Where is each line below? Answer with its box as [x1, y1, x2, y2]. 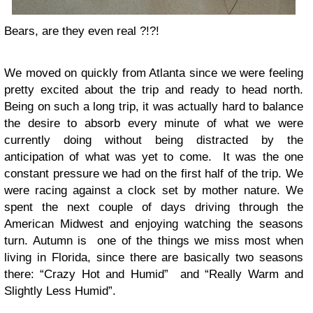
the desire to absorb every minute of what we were [4, 117, 303, 131]
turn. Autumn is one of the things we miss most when [4, 234, 303, 248]
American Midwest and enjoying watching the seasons [4, 217, 303, 231]
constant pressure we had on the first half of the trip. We [4, 167, 303, 181]
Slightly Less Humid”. [4, 284, 116, 298]
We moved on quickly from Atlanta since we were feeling [4, 66, 303, 80]
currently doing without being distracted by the [4, 133, 303, 147]
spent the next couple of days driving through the [4, 201, 303, 214]
